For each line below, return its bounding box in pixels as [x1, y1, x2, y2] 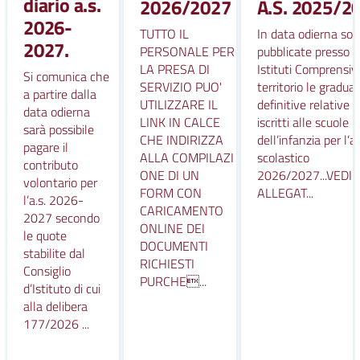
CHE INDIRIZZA [140, 130, 224, 149]
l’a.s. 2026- [23, 190, 84, 210]
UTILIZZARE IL [140, 95, 219, 114]
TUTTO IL [140, 24, 190, 43]
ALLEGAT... [256, 183, 313, 202]
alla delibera [23, 297, 88, 316]
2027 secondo [23, 208, 100, 227]
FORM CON [140, 183, 202, 202]
